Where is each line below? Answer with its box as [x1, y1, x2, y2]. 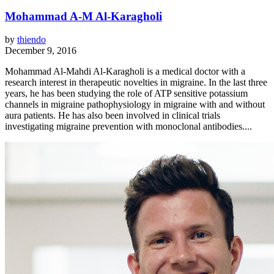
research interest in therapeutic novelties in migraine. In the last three [5, 77, 267, 88]
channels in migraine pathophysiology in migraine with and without [5, 99, 265, 110]
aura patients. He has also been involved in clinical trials [5, 110, 220, 121]
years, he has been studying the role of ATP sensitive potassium [5, 88, 248, 99]
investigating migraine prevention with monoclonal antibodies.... [5, 121, 252, 132]
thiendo [17, 34, 46, 45]
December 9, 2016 [5, 45, 76, 56]
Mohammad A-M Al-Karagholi [5, 9, 162, 23]
